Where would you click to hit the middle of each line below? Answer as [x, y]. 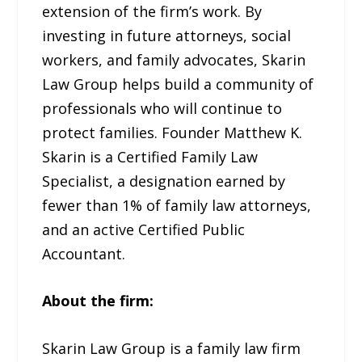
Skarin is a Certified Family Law [150, 156]
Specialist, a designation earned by [164, 181]
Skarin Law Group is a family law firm [172, 349]
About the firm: [98, 301]
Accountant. [84, 253]
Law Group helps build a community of [178, 84]
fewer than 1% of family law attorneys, [177, 205]
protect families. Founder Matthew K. [173, 132]
